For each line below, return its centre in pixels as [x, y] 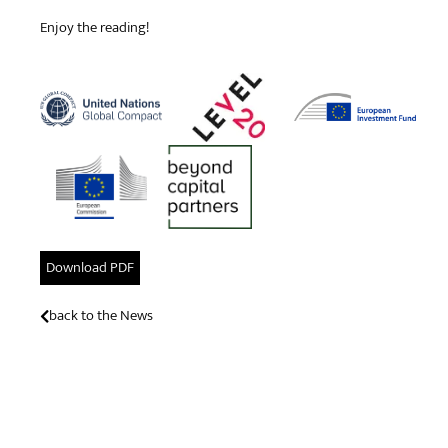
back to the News [101, 316]
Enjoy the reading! [95, 27]
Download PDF [90, 268]
